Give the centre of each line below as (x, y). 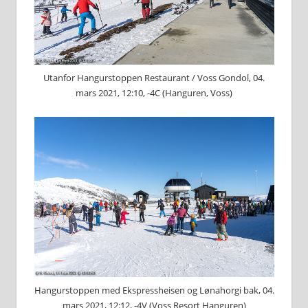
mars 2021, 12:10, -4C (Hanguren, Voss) (154, 93)
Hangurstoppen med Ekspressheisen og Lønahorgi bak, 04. (154, 290)
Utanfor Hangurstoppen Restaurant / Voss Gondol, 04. (154, 78)
